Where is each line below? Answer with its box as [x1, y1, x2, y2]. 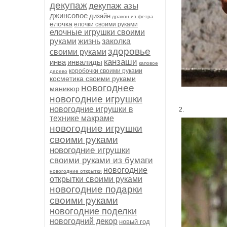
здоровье [108, 46, 150, 57]
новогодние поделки [50, 206, 137, 216]
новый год [119, 218, 150, 225]
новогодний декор [50, 217, 118, 225]
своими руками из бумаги [50, 156, 153, 165]
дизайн [89, 12, 110, 20]
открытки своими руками [50, 175, 142, 183]
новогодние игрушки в [50, 105, 133, 113]
